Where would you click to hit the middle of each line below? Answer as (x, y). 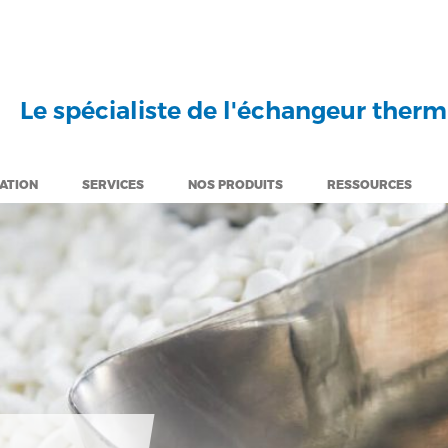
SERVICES (113, 184)
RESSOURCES (369, 184)
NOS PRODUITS (235, 184)
